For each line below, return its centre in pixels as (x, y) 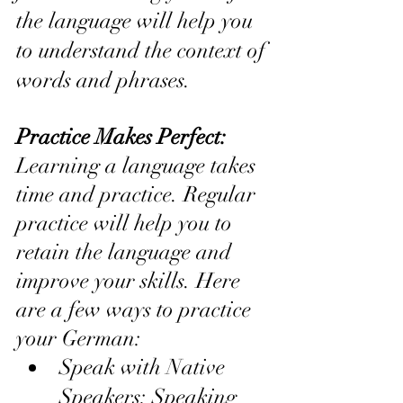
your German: (79, 338)
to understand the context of (143, 50)
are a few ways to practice (136, 309)
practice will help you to (127, 223)
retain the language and (126, 251)
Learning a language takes (139, 165)
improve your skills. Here (131, 280)
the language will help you (137, 20)
